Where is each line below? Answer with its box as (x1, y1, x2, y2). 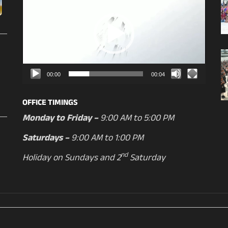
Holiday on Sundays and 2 (22, 151, 121, 167)
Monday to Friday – (22, 111, 98, 127)
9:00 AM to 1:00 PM (69, 131, 144, 147)
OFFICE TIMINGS (22, 96, 78, 110)
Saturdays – (22, 131, 69, 147)
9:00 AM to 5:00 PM (98, 111, 176, 127)
